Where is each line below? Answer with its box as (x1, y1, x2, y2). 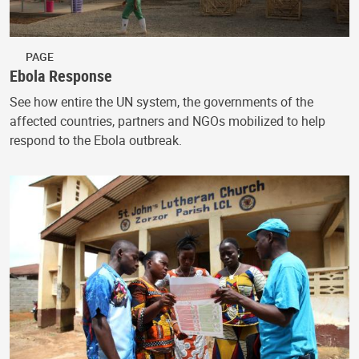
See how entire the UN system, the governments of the (10, 93, 313, 111)
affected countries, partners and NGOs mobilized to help (10, 112, 325, 131)
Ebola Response (10, 65, 112, 87)
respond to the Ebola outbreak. (10, 131, 182, 150)
